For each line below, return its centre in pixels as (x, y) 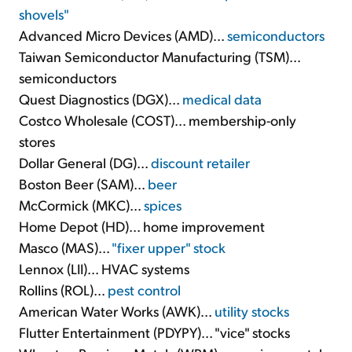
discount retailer (200, 163)
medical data (222, 99)
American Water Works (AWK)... (117, 311)
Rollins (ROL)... (63, 290)
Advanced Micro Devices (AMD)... (123, 35)
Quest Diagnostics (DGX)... (101, 99)
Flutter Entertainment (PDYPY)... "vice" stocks (154, 332)
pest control (144, 290)
